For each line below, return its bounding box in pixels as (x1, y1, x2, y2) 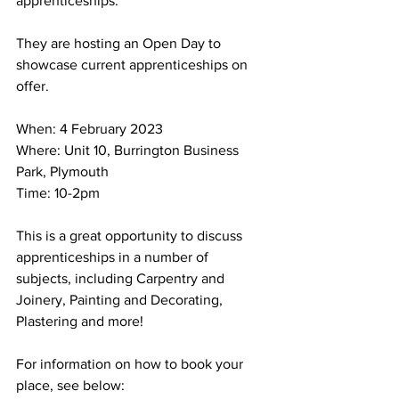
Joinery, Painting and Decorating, (16, 292, 226, 307)
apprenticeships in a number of (16, 249, 212, 265)
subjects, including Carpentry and (16, 271, 228, 286)
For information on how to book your (16, 356, 247, 371)
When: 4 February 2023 (16, 121, 163, 136)
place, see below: (16, 378, 125, 393)
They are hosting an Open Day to (16, 36, 224, 51)
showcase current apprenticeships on (16, 57, 251, 72)
